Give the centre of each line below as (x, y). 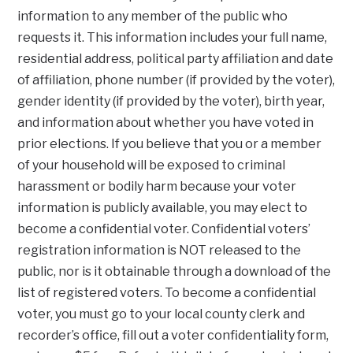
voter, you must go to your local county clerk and (162, 314)
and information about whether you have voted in (166, 123)
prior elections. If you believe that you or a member (170, 144)
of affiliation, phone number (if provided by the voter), (176, 80)
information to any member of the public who (153, 17)
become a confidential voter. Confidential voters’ (164, 229)
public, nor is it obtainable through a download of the (175, 272)
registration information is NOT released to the (160, 251)
